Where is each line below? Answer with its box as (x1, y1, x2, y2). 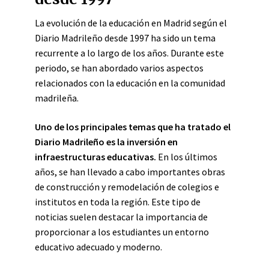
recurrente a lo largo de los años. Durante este (35, 47, 224, 59)
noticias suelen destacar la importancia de (35, 211, 208, 223)
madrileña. (35, 92, 79, 104)
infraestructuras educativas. (35, 151, 156, 163)
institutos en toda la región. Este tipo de (35, 196, 201, 208)
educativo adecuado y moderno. (35, 241, 162, 253)
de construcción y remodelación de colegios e (35, 181, 219, 193)
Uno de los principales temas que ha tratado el (35, 121, 231, 133)
